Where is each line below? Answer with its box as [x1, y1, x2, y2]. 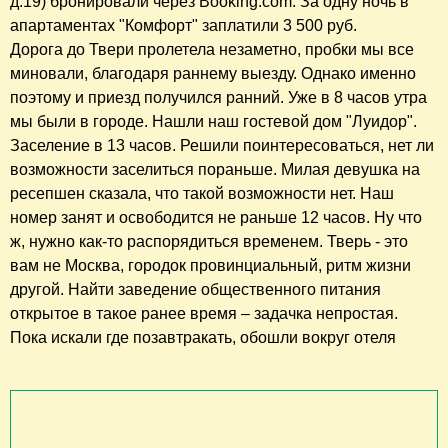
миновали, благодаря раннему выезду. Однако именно [10, 65, 416, 83]
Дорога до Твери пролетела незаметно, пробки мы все [10, 41, 414, 59]
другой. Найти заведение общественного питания [10, 281, 381, 299]
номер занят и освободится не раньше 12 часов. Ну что [10, 209, 422, 227]
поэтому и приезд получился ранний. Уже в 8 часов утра [10, 89, 427, 107]
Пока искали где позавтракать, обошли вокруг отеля [10, 329, 396, 347]
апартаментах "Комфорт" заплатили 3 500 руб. [10, 17, 357, 35]
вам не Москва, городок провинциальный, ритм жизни [10, 257, 411, 275]
